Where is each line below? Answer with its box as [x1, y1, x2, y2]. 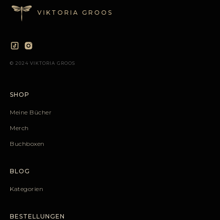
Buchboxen [10, 140, 45, 148]
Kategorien [10, 185, 43, 193]
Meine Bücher [10, 109, 52, 116]
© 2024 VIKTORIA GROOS [10, 60, 75, 66]
